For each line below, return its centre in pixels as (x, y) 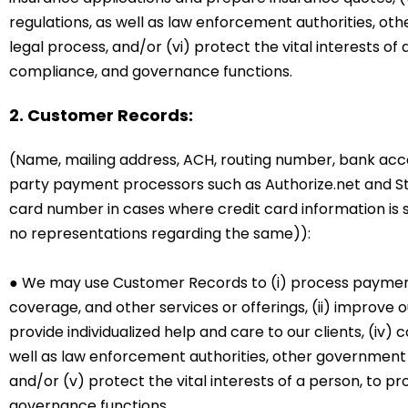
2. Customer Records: (101, 116)
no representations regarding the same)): (160, 234)
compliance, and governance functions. (151, 72)
